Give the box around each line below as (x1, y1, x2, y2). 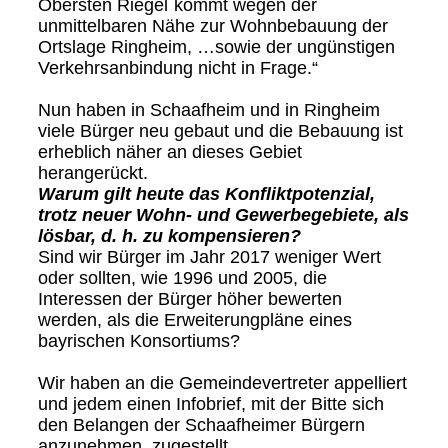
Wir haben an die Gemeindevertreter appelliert (37, 373, 407, 394)
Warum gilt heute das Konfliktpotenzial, (37, 184, 375, 205)
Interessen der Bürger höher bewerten (37, 289, 342, 310)
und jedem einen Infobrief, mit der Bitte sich (37, 394, 384, 415)
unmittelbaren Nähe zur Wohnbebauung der (37, 16, 388, 37)
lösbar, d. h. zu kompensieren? (37, 226, 301, 247)
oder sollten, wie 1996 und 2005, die (37, 268, 327, 289)
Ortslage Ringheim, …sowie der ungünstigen (37, 37, 395, 58)
